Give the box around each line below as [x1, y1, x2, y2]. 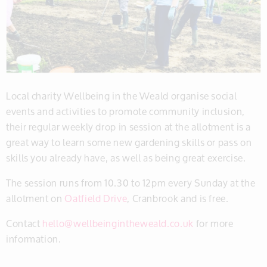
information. [6, 228, 61, 249]
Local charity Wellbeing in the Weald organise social [6, 85, 237, 105]
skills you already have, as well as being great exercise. [6, 147, 246, 167]
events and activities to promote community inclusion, [6, 101, 245, 121]
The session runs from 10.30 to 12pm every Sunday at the [6, 172, 256, 193]
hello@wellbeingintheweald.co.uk [42, 213, 194, 233]
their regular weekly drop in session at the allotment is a [6, 116, 252, 136]
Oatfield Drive [64, 188, 128, 208]
